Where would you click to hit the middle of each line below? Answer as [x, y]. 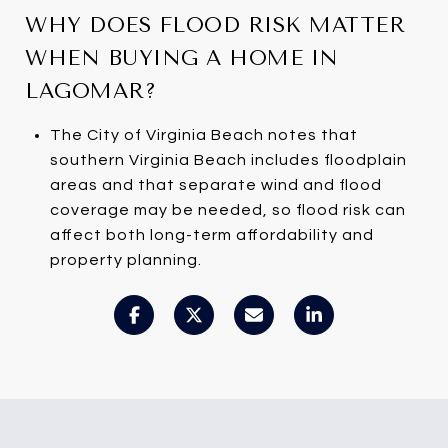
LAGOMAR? [90, 90]
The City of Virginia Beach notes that [203, 134]
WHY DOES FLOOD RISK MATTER [215, 24]
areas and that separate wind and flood [215, 184]
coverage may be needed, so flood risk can [227, 209]
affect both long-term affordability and [211, 234]
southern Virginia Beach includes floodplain [228, 159]
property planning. [125, 259]
